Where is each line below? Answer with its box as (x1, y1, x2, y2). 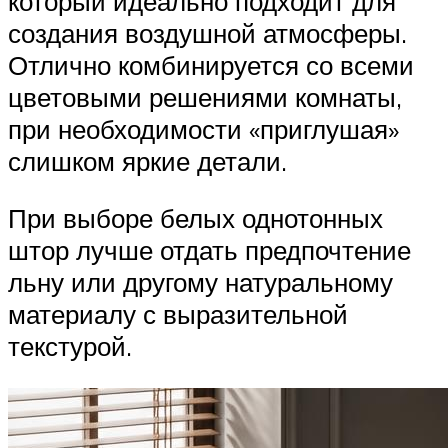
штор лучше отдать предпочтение (8, 234, 411, 267)
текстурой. (8, 330, 132, 363)
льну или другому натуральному (8, 266, 393, 299)
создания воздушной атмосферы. (8, 16, 407, 49)
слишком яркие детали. (8, 144, 287, 177)
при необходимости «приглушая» (8, 112, 399, 145)
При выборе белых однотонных (8, 202, 383, 235)
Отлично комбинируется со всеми (8, 48, 414, 81)
